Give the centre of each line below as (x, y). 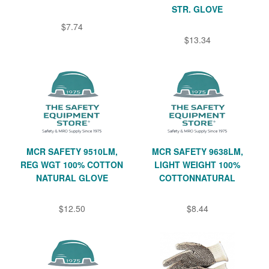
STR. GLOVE (197, 9)
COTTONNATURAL (197, 178)
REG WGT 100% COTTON (72, 165)
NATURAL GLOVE (72, 178)
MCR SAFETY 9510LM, (72, 152)
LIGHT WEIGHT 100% (197, 165)
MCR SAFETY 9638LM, (197, 152)
